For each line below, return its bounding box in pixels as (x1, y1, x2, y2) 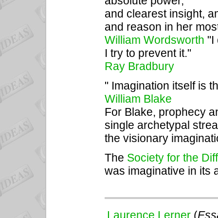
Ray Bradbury (105, 60, 174, 73)
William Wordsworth (105, 34, 207, 47)
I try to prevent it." (105, 47, 191, 60)
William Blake (105, 92, 172, 106)
